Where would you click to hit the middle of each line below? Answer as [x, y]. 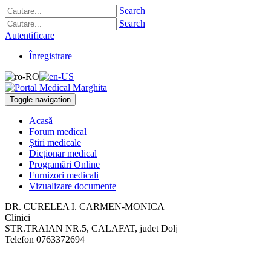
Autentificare [30, 35]
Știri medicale [55, 142]
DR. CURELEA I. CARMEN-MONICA [85, 207]
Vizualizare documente [73, 186]
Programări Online [64, 164]
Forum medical [58, 132]
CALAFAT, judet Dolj [135, 228]
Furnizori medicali [64, 175]
